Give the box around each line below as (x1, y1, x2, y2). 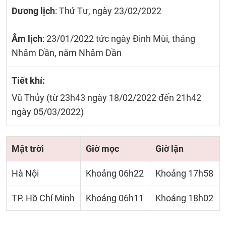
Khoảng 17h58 (155, 168, 213, 179)
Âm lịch (12, 33, 42, 44)
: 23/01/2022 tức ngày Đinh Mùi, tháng (42, 33, 195, 44)
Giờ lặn (155, 143, 184, 154)
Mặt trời (12, 143, 44, 154)
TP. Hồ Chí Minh (12, 193, 75, 203)
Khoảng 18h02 (155, 193, 213, 203)
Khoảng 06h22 (86, 168, 144, 179)
